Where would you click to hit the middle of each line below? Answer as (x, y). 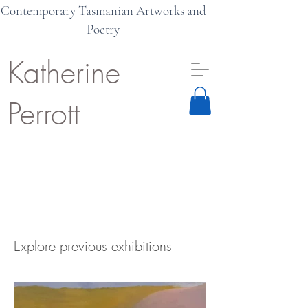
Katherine (64, 73)
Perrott (48, 114)
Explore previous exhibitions (93, 246)
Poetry (103, 29)
